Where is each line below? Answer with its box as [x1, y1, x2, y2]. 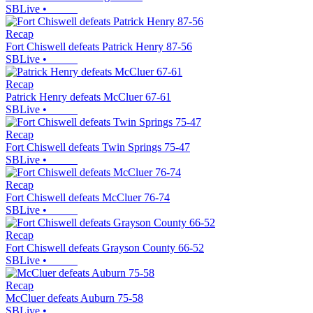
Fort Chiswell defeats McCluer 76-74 [6, 191, 170, 204]
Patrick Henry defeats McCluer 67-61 [6, 91, 171, 103]
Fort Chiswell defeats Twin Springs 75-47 [6, 141, 190, 154]
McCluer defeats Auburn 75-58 [6, 292, 143, 305]
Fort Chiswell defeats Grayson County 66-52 [6, 242, 204, 254]
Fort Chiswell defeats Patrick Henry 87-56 [6, 41, 192, 53]
